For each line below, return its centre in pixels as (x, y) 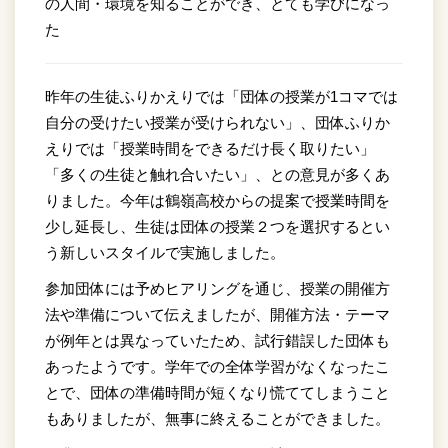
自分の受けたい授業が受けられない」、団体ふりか (217, 122)
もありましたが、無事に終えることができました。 (217, 418)
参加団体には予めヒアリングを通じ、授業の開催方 (217, 288)
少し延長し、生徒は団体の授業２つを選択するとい (217, 226)
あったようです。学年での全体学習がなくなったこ (217, 366)
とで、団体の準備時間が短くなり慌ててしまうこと (217, 392)
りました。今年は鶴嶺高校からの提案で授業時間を (217, 200)
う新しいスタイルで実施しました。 (172, 252)
